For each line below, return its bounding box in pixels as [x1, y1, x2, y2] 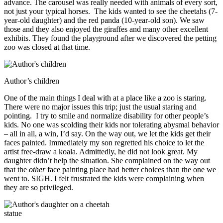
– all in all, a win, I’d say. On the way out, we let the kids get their [4, 129, 211, 138]
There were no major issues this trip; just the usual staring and [4, 102, 197, 111]
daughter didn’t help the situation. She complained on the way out [4, 156, 210, 165]
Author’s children [4, 76, 59, 85]
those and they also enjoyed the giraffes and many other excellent [4, 24, 208, 33]
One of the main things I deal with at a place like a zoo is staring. [4, 93, 207, 102]
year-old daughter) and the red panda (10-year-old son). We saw [4, 15, 205, 24]
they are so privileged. [4, 183, 73, 192]
